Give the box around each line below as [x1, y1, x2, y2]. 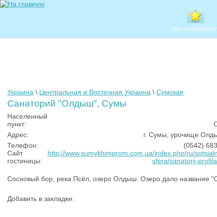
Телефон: [7, 141, 38, 149]
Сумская [156, 88, 184, 96]
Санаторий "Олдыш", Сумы [7, 98, 126, 108]
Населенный [7, 112, 47, 120]
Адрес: [7, 131, 29, 139]
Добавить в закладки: [7, 195, 74, 202]
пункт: [7, 120, 26, 128]
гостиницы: [7, 157, 42, 165]
